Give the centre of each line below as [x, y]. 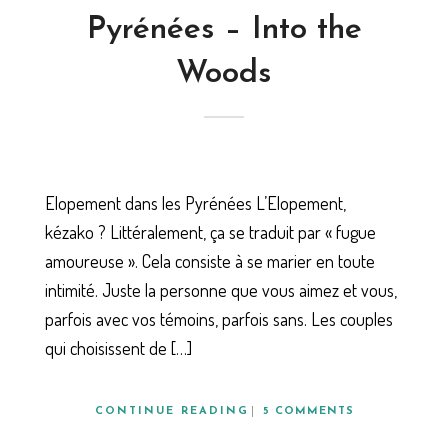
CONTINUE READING [171, 411]
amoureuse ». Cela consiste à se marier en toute [210, 260]
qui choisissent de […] [118, 347]
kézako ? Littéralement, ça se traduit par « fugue [210, 231]
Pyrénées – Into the [224, 30]
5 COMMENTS [308, 411]
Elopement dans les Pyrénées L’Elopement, [195, 202]
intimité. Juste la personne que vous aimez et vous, [221, 289]
